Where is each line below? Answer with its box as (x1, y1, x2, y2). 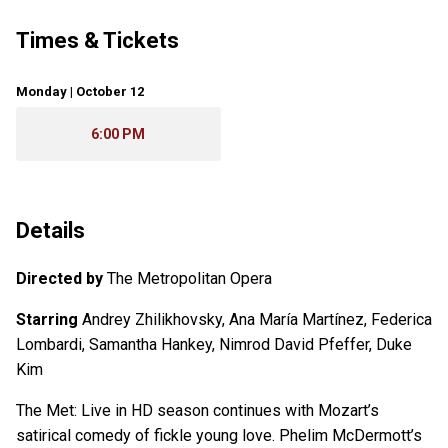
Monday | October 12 (16, 84, 144, 100)
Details (16, 218, 85, 244)
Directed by (16, 269, 103, 289)
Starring (16, 310, 78, 330)
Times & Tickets (16, 28, 179, 54)
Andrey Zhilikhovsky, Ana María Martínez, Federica (82, 310, 432, 330)
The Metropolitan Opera (107, 269, 272, 289)
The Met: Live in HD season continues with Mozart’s (16, 401, 379, 421)
